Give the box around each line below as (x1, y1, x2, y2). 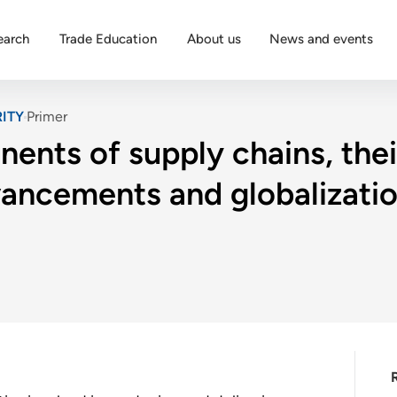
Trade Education (59, 31, 157, 47)
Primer (27, 108, 68, 125)
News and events (269, 31, 373, 47)
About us (187, 31, 241, 47)
